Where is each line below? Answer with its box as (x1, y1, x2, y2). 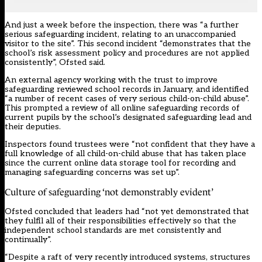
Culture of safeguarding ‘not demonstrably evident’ (5, 187, 213, 198)
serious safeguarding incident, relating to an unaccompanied (5, 29, 236, 40)
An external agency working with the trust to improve (5, 75, 218, 85)
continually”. (5, 235, 51, 245)
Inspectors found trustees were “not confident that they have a (5, 139, 255, 150)
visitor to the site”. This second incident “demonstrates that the (5, 39, 251, 49)
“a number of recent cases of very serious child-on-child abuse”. (5, 94, 249, 104)
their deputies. (5, 122, 61, 132)
